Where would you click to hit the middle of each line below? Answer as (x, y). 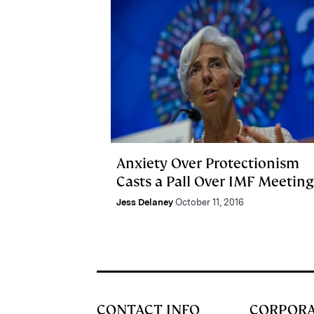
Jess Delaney (145, 202)
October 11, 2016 (210, 202)
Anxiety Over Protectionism (208, 163)
